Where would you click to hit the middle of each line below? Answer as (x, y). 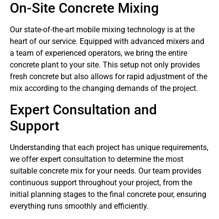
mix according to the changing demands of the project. (104, 88)
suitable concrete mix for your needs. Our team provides (106, 171)
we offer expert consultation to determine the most (97, 159)
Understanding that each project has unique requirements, (109, 147)
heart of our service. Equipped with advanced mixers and (107, 42)
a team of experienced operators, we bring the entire (99, 53)
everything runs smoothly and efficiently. (79, 206)
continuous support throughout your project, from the (101, 182)
